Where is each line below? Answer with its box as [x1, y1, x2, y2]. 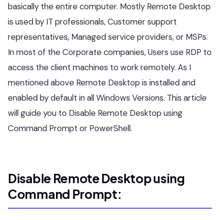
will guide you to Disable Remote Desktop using [8, 108, 183, 118]
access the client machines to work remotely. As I [8, 62, 191, 73]
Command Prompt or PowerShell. [8, 123, 132, 134]
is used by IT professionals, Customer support [8, 16, 177, 27]
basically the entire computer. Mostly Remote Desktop [8, 1, 211, 12]
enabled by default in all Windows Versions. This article [8, 92, 207, 103]
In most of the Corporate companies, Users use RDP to [8, 47, 212, 57]
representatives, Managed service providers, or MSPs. [8, 31, 208, 42]
